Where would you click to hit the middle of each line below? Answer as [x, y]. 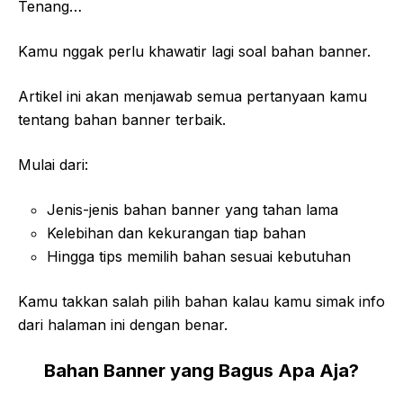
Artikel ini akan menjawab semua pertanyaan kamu [193, 96]
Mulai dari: [53, 164]
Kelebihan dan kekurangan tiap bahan [176, 233]
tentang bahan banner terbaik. [122, 119]
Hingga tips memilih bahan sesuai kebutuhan [199, 256]
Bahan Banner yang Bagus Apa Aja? [201, 370]
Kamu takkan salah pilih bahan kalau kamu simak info [201, 301]
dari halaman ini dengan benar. [123, 324]
